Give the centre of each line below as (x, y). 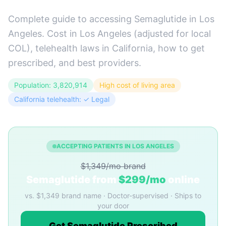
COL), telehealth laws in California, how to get (106, 48)
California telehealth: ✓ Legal (62, 99)
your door (113, 206)
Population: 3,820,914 (51, 85)
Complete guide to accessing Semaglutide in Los (111, 19)
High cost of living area (137, 85)
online (183, 180)
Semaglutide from (72, 180)
